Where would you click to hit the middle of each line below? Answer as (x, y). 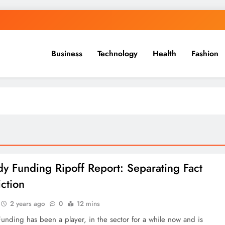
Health (164, 53)
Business (67, 53)
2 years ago (28, 204)
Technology (118, 53)
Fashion (205, 53)
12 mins (89, 204)
